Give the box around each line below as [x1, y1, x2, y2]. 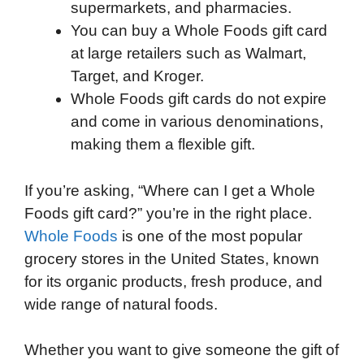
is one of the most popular [118, 227, 302, 245]
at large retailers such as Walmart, [71, 45, 306, 63]
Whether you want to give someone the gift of [24, 341, 339, 359]
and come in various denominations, [71, 113, 323, 131]
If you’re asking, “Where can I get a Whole [24, 181, 315, 199]
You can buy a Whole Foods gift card [71, 22, 327, 40]
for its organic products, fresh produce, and [24, 272, 323, 290]
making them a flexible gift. [71, 136, 255, 154]
